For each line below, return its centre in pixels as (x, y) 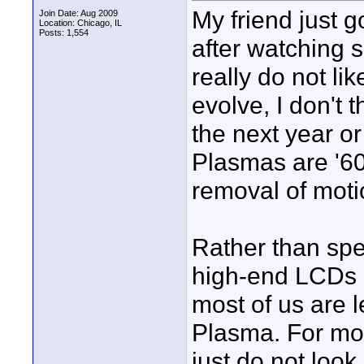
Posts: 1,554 (64, 32)
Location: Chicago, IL (80, 23)
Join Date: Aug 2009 (78, 13)
